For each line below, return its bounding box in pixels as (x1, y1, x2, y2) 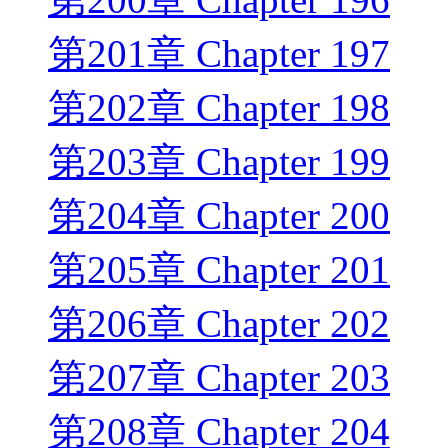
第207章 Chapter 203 (48, 356, 390, 400)
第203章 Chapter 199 (48, 140, 390, 184)
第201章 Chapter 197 (48, 32, 390, 76)
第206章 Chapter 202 (48, 302, 390, 346)
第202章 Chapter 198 (48, 86, 390, 130)
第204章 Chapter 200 (48, 194, 390, 238)
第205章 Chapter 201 (48, 248, 390, 292)
